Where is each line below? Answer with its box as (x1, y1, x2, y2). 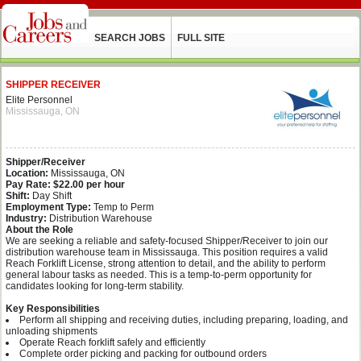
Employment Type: (6, 201, 91, 213)
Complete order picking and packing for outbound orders (19, 348, 267, 359)
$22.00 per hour (53, 179, 125, 190)
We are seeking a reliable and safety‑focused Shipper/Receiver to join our (6, 235, 328, 247)
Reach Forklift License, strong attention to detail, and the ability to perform (6, 258, 326, 269)
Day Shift (30, 190, 72, 201)
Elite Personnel (6, 94, 73, 106)
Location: (6, 168, 48, 179)
